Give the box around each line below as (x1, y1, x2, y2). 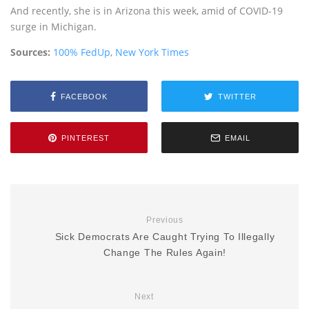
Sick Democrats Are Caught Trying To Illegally (54, 231, 275, 242)
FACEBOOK (61, 92, 108, 101)
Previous (146, 215, 183, 225)
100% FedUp (53, 46, 110, 59)
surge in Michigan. (10, 20, 97, 33)
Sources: (10, 46, 53, 59)
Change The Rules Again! (103, 247, 227, 258)
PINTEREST (61, 133, 110, 142)
